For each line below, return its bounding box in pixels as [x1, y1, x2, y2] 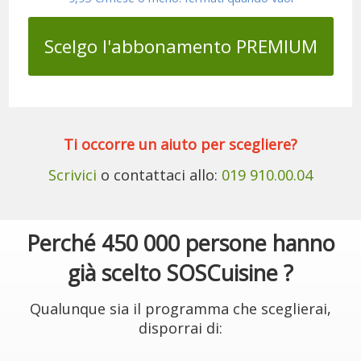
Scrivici [48, 165, 97, 185]
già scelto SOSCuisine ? [68, 258, 293, 288]
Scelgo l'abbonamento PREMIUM [44, 34, 317, 59]
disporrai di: [139, 318, 222, 338]
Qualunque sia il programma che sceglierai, [30, 299, 331, 318]
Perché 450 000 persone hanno [26, 228, 335, 258]
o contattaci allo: [97, 165, 222, 185]
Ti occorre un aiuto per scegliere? [64, 135, 297, 154]
